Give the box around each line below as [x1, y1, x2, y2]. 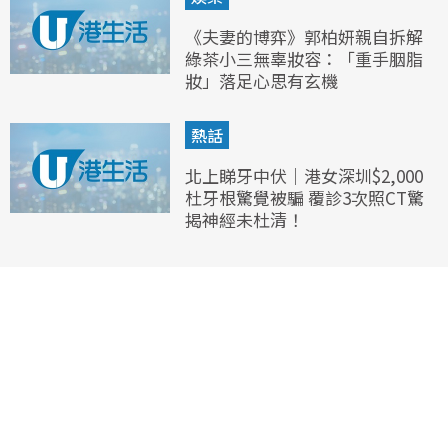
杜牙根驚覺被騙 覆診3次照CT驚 [185, 184, 424, 210]
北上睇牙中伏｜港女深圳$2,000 [185, 162, 423, 188]
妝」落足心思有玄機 [185, 67, 338, 93]
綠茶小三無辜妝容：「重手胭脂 [185, 45, 423, 71]
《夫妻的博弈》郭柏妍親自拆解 [185, 23, 423, 49]
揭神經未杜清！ [185, 206, 304, 232]
